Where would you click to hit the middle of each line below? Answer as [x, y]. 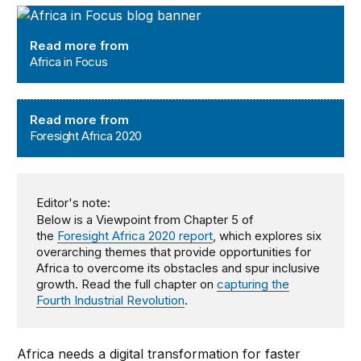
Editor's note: [74, 203]
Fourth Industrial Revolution [111, 301]
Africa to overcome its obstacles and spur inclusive [178, 268]
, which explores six [268, 236]
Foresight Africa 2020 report [135, 236]
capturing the [253, 284]
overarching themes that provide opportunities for [174, 252]
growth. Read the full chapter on [127, 284]
